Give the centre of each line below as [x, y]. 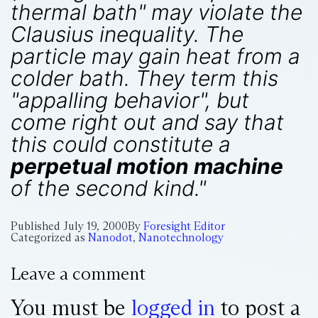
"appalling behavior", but [130, 100]
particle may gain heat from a [155, 56]
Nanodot [110, 237]
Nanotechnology [181, 237]
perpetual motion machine [147, 166]
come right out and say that [147, 122]
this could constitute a [121, 144]
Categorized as [49, 237]
